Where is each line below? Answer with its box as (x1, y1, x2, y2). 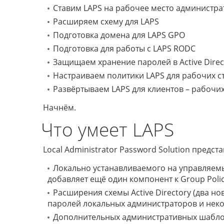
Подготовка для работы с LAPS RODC (53, 43, 195, 54)
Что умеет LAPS (41, 116, 174, 142)
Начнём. (43, 102, 76, 113)
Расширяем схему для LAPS (53, 16, 159, 27)
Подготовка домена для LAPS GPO (53, 29, 185, 41)
